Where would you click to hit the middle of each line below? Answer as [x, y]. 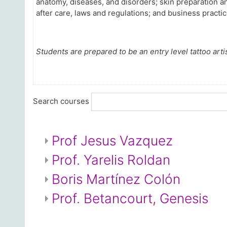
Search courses [61, 101]
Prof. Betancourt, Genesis [130, 198]
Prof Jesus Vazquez [112, 141]
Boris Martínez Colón [116, 179]
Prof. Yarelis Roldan [111, 160]
